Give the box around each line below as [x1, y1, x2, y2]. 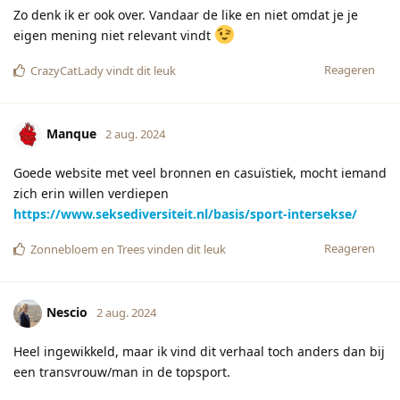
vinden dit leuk [145, 241, 226, 258]
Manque [46, 124, 96, 142]
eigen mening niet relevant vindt [13, 27, 214, 45]
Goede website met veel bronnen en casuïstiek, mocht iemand [13, 164, 387, 182]
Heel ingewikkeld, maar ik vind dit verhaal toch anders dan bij [13, 343, 385, 361]
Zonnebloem [30, 241, 98, 258]
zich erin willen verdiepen [13, 185, 169, 203]
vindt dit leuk [104, 62, 176, 79]
